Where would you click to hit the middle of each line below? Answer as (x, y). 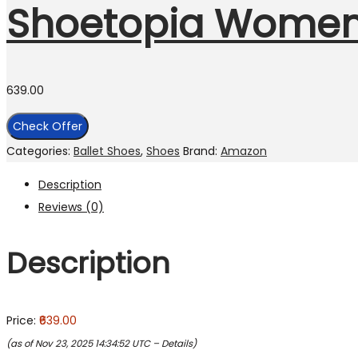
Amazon (244, 151)
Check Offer (48, 127)
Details (177, 344)
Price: (23, 320)
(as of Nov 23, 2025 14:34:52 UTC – (84, 344)
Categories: (40, 151)
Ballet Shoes (107, 151)
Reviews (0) (71, 207)
